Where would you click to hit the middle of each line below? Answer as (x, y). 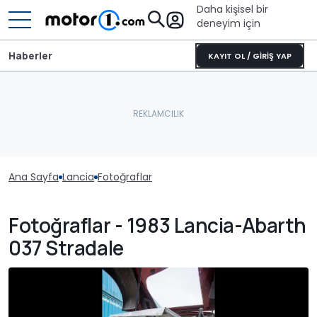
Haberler (30, 55)
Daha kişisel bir (232, 9)
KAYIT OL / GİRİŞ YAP (250, 56)
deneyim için (229, 23)
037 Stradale (66, 248)
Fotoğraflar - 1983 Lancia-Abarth (157, 225)
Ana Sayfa (34, 177)
